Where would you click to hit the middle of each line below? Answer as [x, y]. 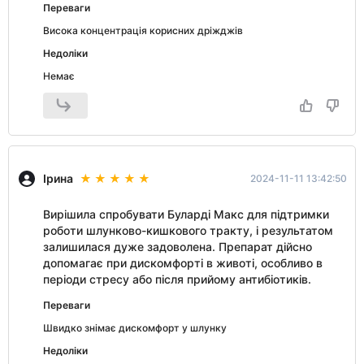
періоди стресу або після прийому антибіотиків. [177, 279]
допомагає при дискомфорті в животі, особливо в [183, 263]
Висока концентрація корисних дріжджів [143, 30]
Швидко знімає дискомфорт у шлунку [135, 328]
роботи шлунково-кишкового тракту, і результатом [188, 230]
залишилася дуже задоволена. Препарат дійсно [178, 247]
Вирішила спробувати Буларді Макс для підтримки [186, 214]
